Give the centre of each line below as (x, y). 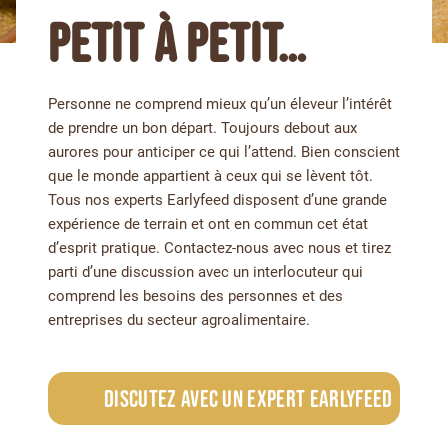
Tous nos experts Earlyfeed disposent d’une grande (217, 200)
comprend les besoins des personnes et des (195, 296)
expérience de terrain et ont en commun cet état (208, 224)
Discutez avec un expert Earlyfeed (248, 399)
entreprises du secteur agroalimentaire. (179, 320)
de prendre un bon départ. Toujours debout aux (202, 128)
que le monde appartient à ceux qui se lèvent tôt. (210, 176)
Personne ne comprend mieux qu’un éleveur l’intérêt (220, 104)
